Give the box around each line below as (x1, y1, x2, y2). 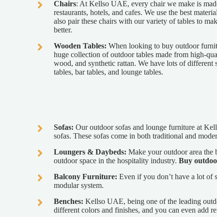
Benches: (53, 197, 85, 205)
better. (53, 26, 72, 34)
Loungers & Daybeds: (53, 147, 128, 156)
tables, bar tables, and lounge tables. (53, 68, 163, 77)
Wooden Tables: (53, 42, 108, 50)
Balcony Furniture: (53, 172, 117, 181)
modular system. (53, 181, 104, 189)
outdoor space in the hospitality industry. (53, 156, 179, 165)
